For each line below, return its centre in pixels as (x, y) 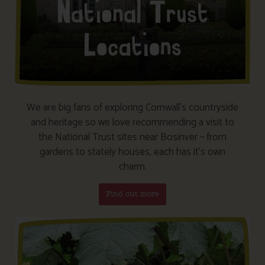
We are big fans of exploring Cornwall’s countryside (132, 107)
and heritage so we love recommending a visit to (132, 122)
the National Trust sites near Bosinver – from (132, 137)
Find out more (132, 194)
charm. (132, 167)
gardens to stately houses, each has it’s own (132, 152)
